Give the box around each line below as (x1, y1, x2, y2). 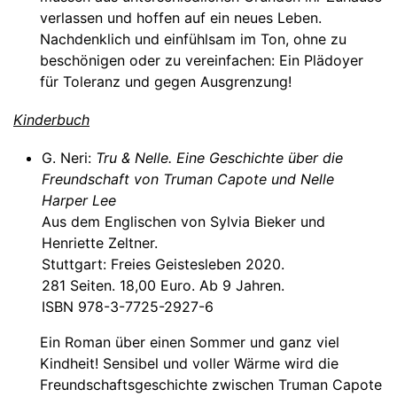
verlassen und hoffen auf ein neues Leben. (40, 8, 322, 27)
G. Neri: (42, 148, 96, 167)
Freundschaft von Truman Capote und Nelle (42, 169, 334, 188)
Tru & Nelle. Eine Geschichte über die (96, 148, 343, 167)
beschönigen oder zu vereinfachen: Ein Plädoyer (40, 51, 363, 69)
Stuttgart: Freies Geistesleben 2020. (42, 254, 284, 273)
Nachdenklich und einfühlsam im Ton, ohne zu (40, 29, 346, 48)
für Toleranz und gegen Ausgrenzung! (40, 72, 292, 90)
